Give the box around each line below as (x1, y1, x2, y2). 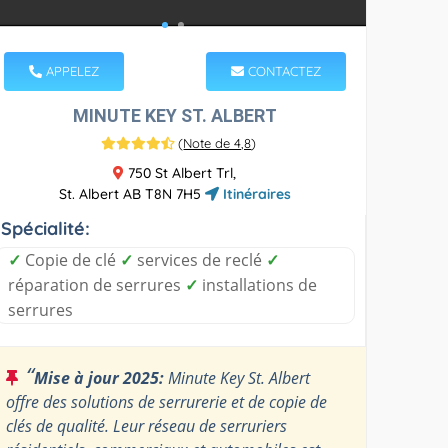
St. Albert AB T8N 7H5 (58, 184, 205, 203)
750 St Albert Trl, (124, 163, 237, 182)
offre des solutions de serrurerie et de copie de (6, 390, 328, 413)
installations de (198, 273, 318, 296)
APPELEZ (42, 62, 100, 79)
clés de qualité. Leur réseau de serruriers (6, 414, 288, 437)
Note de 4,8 (183, 134, 252, 151)
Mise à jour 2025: (34, 366, 165, 389)
